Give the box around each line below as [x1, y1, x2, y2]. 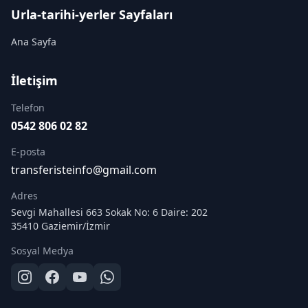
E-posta [11, 145, 45, 158]
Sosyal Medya [11, 244, 74, 257]
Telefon [11, 101, 45, 114]
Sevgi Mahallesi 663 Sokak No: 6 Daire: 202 [11, 206, 208, 219]
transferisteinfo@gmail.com [11, 162, 157, 177]
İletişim [11, 72, 58, 89]
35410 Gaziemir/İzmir [11, 219, 110, 232]
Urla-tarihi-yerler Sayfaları [11, 6, 173, 23]
